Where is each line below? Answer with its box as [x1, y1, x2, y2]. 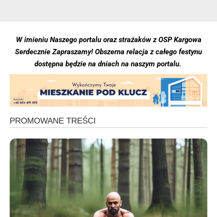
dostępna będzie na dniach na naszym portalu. [34, 59, 183, 68]
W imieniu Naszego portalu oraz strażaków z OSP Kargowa [15, 35, 201, 44]
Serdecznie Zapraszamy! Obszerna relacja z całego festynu [15, 47, 202, 56]
